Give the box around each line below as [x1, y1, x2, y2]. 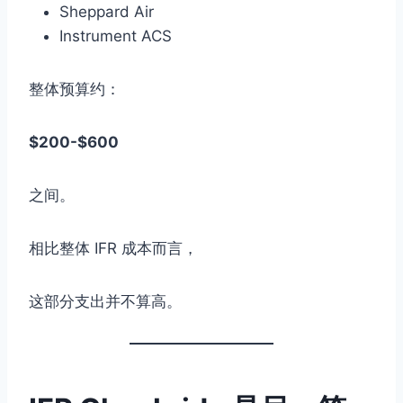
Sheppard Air [59, 3, 154, 22]
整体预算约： [29, 80, 121, 99]
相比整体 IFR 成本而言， [29, 239, 198, 258]
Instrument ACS [59, 27, 172, 46]
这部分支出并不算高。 [29, 292, 182, 311]
